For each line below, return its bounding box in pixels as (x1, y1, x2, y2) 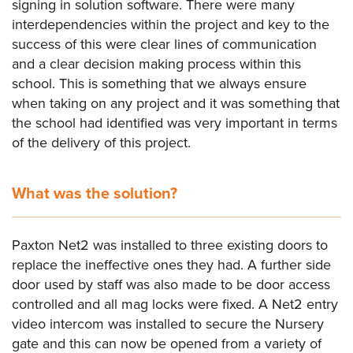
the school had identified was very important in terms (12, 113, 337, 132)
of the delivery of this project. (12, 132, 191, 152)
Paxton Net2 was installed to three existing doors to (12, 235, 328, 255)
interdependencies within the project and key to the (12, 14, 329, 34)
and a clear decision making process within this (12, 54, 301, 73)
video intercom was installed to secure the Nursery (12, 314, 324, 333)
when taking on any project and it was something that (12, 93, 340, 113)
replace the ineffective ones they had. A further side (12, 255, 331, 274)
